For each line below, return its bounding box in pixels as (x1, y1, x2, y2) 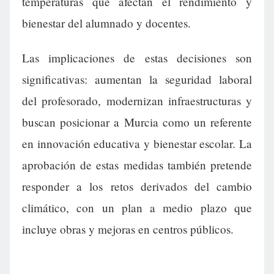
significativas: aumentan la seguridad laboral (22, 72, 252, 87)
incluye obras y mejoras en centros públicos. (22, 221, 234, 237)
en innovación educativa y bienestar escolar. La (22, 136, 252, 152)
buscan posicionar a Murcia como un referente (22, 114, 252, 130)
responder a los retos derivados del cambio (22, 179, 252, 194)
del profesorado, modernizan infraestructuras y (22, 93, 252, 109)
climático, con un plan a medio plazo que (22, 200, 252, 216)
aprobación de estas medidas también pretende (22, 157, 252, 173)
